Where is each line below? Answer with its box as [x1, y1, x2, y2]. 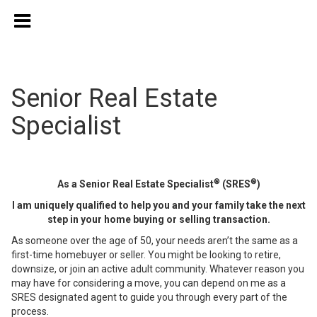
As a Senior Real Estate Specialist [57, 178, 214, 190]
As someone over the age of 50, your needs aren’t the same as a [11, 235, 298, 246]
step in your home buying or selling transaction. [47, 214, 270, 225]
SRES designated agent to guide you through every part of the [11, 292, 287, 303]
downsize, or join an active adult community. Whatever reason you [11, 263, 304, 275]
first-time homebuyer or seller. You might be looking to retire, [11, 249, 281, 260]
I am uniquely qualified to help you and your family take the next [11, 200, 306, 211]
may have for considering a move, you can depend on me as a [11, 277, 286, 289]
